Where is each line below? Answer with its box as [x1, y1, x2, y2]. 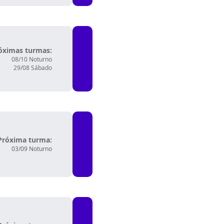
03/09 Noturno [11, 144, 52, 153]
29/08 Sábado [13, 63, 52, 72]
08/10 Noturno [11, 55, 52, 63]
